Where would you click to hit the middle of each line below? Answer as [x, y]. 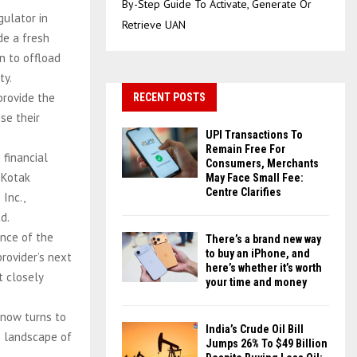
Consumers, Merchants [262, 163]
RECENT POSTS [169, 97]
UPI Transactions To [254, 135]
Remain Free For [245, 149]
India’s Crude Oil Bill [255, 329]
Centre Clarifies [243, 192]
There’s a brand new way [263, 239]
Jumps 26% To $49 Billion [267, 343]
